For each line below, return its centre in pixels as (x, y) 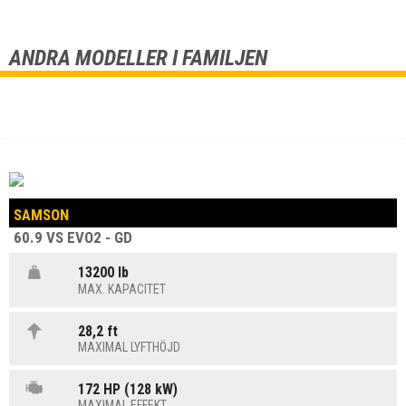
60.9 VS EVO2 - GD (73, 238)
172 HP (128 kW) (128, 389)
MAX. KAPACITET (122, 289)
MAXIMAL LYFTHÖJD (130, 347)
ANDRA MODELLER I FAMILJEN (138, 58)
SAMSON (41, 215)
